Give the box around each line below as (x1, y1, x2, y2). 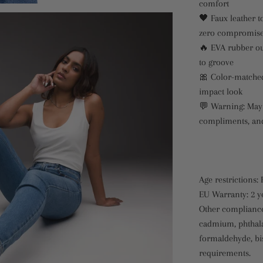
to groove (198, 57, 234, 68)
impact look (198, 86, 242, 97)
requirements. (198, 248, 251, 258)
